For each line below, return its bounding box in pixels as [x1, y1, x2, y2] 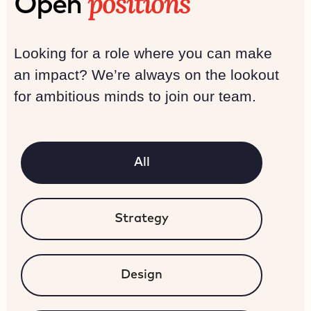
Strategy [115, 212, 169, 225]
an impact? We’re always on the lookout [14, 67, 279, 83]
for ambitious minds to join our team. [14, 88, 256, 104]
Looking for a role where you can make [14, 45, 272, 61]
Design [121, 269, 162, 281]
